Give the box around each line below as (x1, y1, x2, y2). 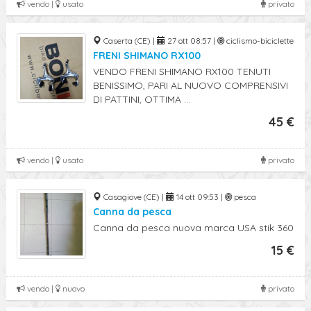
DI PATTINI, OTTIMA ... (93, 93, 190, 106)
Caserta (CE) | (101, 35, 157, 46)
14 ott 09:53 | (174, 192, 225, 202)
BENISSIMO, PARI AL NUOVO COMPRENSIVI (93, 79, 288, 92)
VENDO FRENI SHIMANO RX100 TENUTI (93, 65, 271, 78)
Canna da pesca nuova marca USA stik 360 (93, 221, 294, 234)
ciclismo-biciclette (224, 35, 294, 46)
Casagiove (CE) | (101, 192, 166, 202)
